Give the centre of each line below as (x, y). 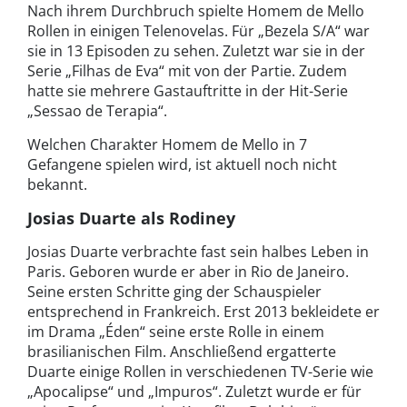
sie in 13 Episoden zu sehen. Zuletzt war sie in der (196, 51)
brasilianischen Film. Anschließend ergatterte (182, 352)
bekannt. (57, 185)
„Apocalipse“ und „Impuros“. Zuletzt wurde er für (194, 392)
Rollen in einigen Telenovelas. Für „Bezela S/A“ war (199, 31)
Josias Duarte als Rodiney (131, 218)
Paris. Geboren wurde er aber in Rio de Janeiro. (188, 272)
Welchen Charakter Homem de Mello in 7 (167, 145)
